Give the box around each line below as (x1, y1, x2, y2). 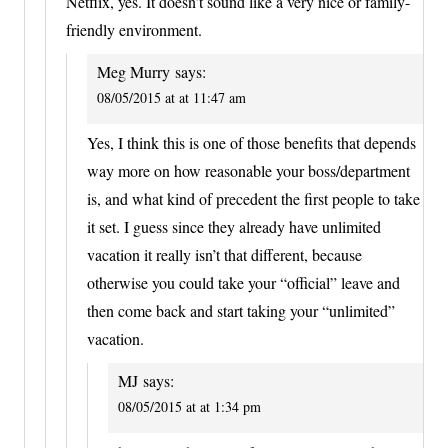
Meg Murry (97, 60, 170, 82)
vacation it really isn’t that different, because (87, 244, 362, 266)
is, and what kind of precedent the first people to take (87, 188, 420, 210)
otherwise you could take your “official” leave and (87, 272, 400, 294)
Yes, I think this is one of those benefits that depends (87, 132, 416, 154)
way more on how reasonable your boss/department (87, 160, 410, 182)
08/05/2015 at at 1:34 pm (118, 397, 261, 417)
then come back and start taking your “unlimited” (87, 300, 395, 322)
